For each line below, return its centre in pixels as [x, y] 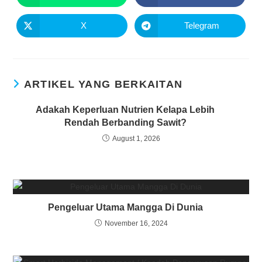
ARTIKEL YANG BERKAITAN [103, 84]
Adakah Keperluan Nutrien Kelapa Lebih [125, 109]
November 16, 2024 [136, 223]
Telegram [201, 26]
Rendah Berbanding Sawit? [125, 122]
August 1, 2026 [136, 138]
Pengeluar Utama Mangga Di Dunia [125, 207]
